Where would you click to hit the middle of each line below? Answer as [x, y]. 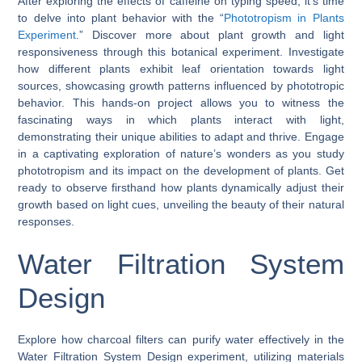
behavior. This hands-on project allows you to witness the [181, 102]
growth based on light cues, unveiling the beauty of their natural [181, 204]
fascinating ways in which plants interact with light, [181, 119]
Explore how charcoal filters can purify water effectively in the [181, 339]
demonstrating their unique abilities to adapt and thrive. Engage [181, 136]
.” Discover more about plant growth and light [210, 34]
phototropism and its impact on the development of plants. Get [181, 170]
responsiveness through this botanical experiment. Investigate [181, 51]
